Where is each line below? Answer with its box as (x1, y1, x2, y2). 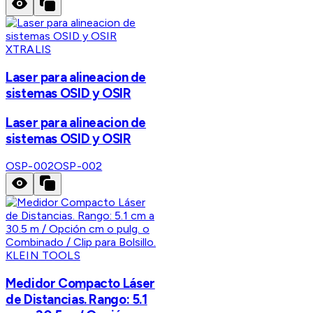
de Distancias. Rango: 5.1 (6, 291, 147, 308)
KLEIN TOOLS (6, 249, 80, 263)
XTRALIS (6, 43, 52, 57)
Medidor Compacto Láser (6, 275, 155, 292)
